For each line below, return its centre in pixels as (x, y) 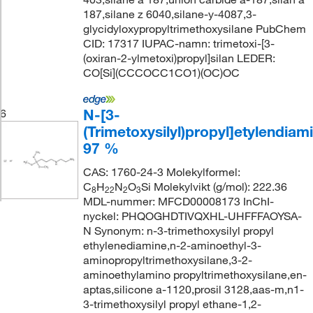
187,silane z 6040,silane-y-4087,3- (169, 14)
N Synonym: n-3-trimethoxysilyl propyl (178, 231)
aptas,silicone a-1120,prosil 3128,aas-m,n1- (193, 289)
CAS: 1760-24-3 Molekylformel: (161, 172)
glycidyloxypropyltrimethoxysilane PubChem (194, 29)
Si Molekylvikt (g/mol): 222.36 (214, 187)
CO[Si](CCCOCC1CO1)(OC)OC (161, 73)
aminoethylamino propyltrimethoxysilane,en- (195, 275)
